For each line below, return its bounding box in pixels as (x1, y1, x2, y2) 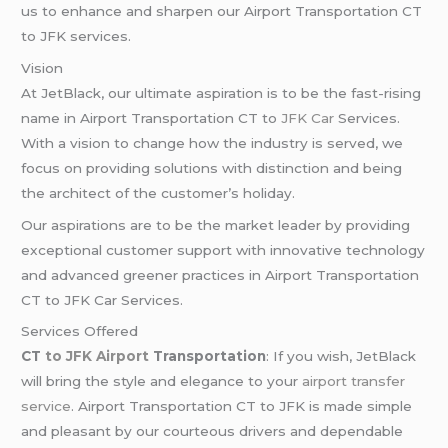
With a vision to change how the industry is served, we (21, 134, 404, 151)
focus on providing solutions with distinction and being (21, 159, 403, 176)
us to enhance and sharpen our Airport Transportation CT (21, 3, 423, 19)
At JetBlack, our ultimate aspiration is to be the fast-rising (21, 84, 422, 101)
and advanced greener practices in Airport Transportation (21, 266, 420, 283)
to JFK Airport (45, 348, 150, 365)
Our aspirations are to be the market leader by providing (21, 216, 411, 233)
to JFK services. (21, 28, 132, 44)
